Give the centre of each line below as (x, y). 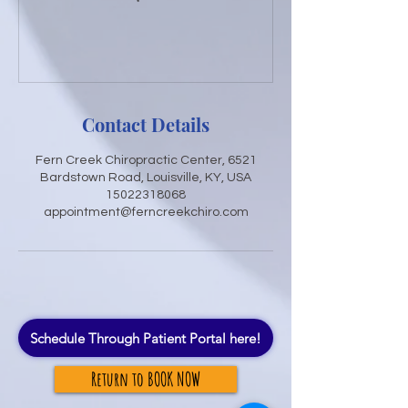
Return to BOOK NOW (146, 379)
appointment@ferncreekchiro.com (146, 213)
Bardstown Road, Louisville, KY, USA (146, 178)
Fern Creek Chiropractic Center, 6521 (146, 161)
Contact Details (146, 125)
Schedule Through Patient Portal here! (146, 338)
